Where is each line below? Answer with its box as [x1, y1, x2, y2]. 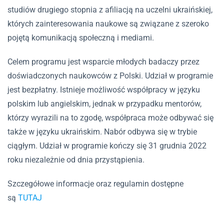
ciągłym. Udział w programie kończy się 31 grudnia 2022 [7, 141, 206, 150]
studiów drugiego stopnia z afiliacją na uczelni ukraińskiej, [7, 5, 212, 14]
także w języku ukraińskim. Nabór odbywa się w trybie [7, 127, 197, 136]
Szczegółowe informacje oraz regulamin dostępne [7, 179, 183, 188]
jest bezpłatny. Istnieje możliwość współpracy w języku [7, 85, 200, 94]
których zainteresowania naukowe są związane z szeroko [7, 19, 209, 28]
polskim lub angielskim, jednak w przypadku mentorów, [7, 99, 201, 108]
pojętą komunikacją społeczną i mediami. [7, 33, 154, 42]
